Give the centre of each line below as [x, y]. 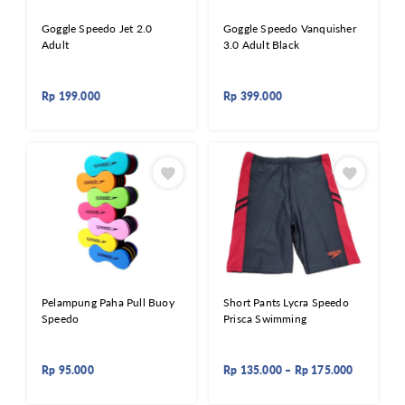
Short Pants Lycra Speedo [286, 302]
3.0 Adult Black [261, 45]
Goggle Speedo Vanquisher [290, 29]
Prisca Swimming [265, 318]
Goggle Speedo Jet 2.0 [97, 29]
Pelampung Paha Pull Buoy [108, 302]
